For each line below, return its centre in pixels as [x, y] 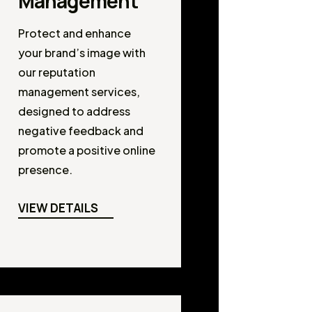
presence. [46, 169]
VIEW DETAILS [58, 208]
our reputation [57, 72]
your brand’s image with [82, 52]
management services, [79, 91]
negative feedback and [81, 130]
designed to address [75, 111]
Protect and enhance [75, 33]
